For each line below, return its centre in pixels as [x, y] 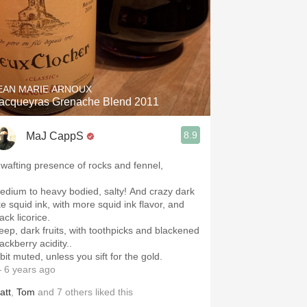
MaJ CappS [55, 136]
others [79, 292]
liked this [113, 292]
